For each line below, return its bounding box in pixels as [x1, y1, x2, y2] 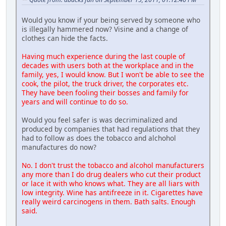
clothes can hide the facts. [22, 33, 108, 43]
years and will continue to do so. [22, 97, 128, 107]
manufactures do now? [22, 142, 96, 152]
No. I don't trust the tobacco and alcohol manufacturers [22, 160, 204, 171]
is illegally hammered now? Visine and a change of [22, 24, 188, 34]
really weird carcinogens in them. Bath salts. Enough [22, 197, 195, 207]
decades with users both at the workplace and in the [22, 61, 194, 71]
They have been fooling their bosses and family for [22, 88, 189, 98]
